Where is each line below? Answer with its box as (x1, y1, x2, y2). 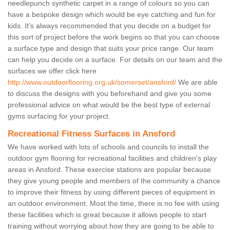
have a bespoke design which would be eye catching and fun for (8, 10, 216, 19)
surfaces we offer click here (8, 67, 97, 75)
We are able (176, 78, 218, 87)
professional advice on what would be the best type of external (8, 101, 210, 109)
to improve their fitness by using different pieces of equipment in (8, 188, 215, 197)
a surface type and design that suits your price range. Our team (8, 44, 214, 53)
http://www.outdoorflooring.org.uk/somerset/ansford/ (8, 78, 176, 87)
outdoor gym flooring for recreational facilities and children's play (8, 154, 217, 163)
